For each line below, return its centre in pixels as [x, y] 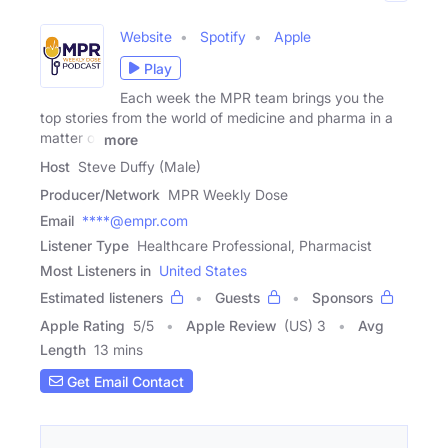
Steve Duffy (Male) [139, 167]
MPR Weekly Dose [228, 195]
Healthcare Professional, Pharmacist [254, 246]
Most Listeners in [95, 271]
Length [63, 350]
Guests [237, 298]
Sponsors [342, 298]
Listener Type [84, 246]
